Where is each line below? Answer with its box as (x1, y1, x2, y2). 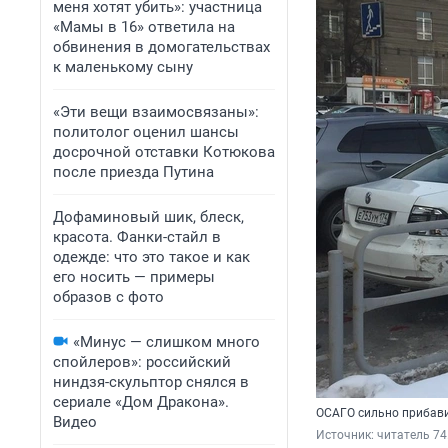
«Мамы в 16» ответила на (53, 18, 235, 36)
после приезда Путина (53, 163, 214, 181)
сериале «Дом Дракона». (53, 393, 229, 411)
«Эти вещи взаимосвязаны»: (53, 103, 259, 121)
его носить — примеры (53, 268, 215, 286)
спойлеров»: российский (53, 353, 231, 371)
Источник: (316, 428, 377, 443)
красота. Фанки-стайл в (53, 228, 221, 246)
